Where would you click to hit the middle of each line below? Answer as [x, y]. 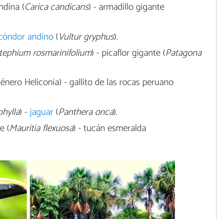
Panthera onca [86, 112]
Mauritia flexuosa [41, 128]
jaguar [41, 112]
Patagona [183, 53]
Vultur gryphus [86, 37]
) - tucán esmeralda [109, 128]
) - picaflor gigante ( [128, 53]
